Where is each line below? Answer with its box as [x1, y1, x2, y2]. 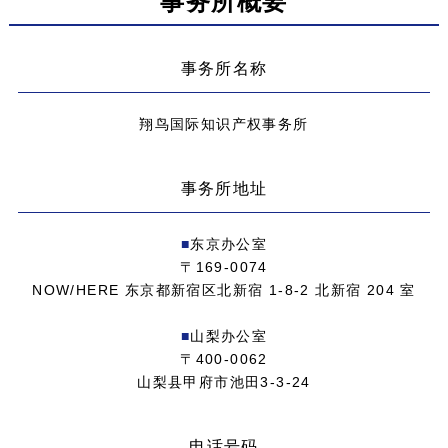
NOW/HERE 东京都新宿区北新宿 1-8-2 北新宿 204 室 [32, 281, 416, 298]
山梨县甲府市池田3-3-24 [137, 373, 311, 390]
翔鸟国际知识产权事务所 [139, 115, 309, 132]
